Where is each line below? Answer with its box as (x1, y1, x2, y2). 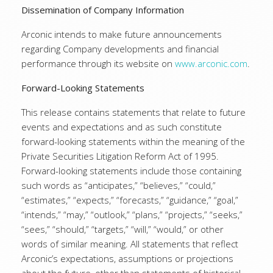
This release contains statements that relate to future (21, 106, 246, 118)
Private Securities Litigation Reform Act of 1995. (21, 150, 219, 162)
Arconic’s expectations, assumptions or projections (21, 252, 233, 264)
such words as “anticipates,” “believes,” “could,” (21, 179, 216, 191)
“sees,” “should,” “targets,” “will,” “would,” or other (21, 223, 224, 235)
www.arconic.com (175, 57, 247, 69)
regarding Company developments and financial (21, 43, 219, 55)
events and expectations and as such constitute (21, 121, 222, 133)
